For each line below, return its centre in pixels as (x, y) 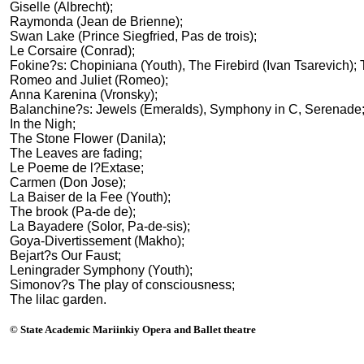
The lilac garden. (58, 299)
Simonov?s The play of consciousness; (122, 284)
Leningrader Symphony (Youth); (101, 270)
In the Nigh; (43, 123)
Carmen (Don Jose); (68, 182)
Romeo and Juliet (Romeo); (89, 80)
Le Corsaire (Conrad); (72, 50)
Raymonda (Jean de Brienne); (96, 21)
